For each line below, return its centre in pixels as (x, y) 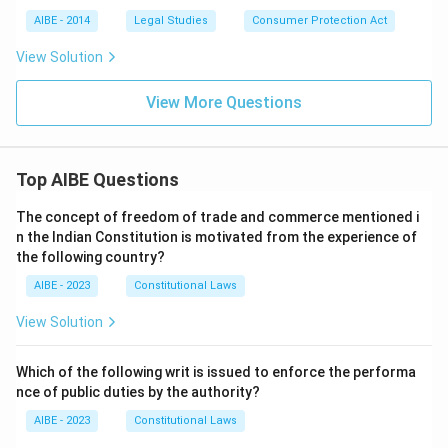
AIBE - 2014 (62, 20)
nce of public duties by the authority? (138, 392)
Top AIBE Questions (97, 179)
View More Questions (224, 102)
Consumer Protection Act (319, 20)
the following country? (90, 257)
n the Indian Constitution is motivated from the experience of (216, 237)
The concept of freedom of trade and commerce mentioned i (217, 217)
